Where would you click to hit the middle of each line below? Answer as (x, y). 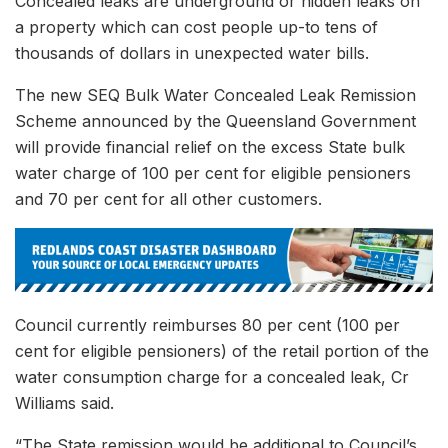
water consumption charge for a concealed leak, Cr (212, 376)
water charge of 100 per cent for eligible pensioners (213, 172)
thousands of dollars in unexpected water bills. (192, 52)
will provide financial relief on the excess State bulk (210, 146)
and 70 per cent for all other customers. (168, 198)
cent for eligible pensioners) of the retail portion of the (222, 350)
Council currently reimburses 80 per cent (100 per (207, 324)
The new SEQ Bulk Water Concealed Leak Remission (215, 94)
